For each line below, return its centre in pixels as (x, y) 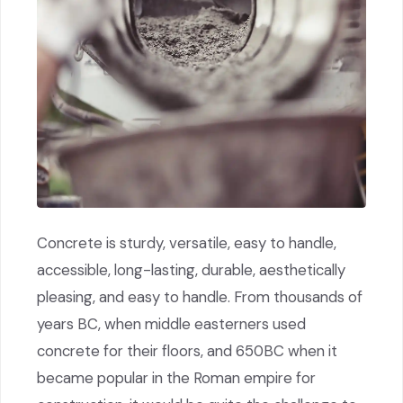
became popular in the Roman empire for (176, 377)
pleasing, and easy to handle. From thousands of (200, 296)
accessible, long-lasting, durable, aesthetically (191, 269)
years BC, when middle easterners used (171, 323)
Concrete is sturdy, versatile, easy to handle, (187, 242)
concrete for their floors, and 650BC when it (187, 350)
